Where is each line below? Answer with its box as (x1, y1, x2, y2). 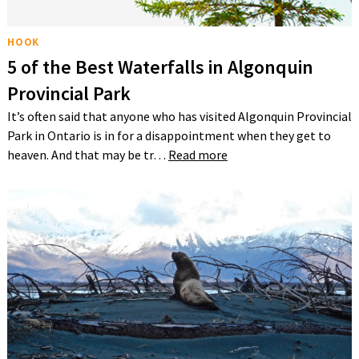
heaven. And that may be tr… (6, 146, 168, 163)
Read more (167, 146, 228, 163)
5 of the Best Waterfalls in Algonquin (6, 54, 313, 79)
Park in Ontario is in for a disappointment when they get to (6, 127, 331, 143)
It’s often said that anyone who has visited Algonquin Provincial (6, 107, 352, 124)
